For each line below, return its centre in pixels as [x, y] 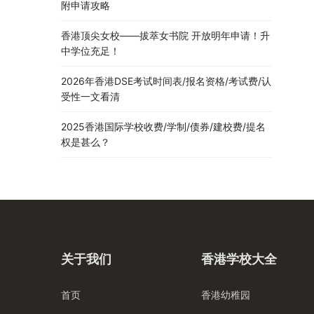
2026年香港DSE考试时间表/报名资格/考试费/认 [166, 81]
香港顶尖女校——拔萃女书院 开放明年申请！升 [165, 36]
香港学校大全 [239, 259]
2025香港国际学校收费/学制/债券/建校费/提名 [163, 127]
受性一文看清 [90, 97]
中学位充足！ [90, 51]
